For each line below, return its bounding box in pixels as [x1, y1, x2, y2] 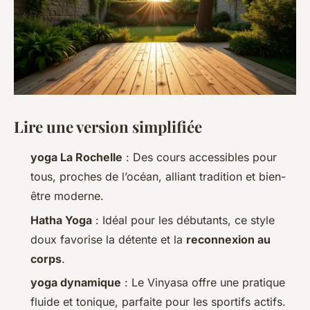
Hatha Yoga [30, 212, 92, 227]
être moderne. [30, 189, 104, 203]
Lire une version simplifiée [14, 116, 202, 138]
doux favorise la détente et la [30, 232, 186, 246]
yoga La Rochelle [30, 150, 122, 165]
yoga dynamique [30, 275, 121, 290]
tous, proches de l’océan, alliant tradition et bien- [30, 170, 286, 184]
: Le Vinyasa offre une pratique [121, 275, 285, 290]
